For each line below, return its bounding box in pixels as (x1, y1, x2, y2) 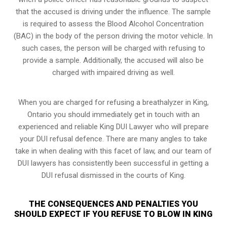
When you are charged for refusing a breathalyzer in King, (18, 97, 209, 107)
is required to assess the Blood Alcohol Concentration (23, 19, 204, 28)
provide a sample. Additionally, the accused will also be (23, 55, 204, 65)
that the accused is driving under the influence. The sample (16, 7, 211, 16)
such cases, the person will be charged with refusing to (21, 43, 205, 53)
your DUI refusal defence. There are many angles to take (19, 134, 207, 143)
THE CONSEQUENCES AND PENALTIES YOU (28, 199, 198, 209)
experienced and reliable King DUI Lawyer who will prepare (18, 122, 209, 131)
